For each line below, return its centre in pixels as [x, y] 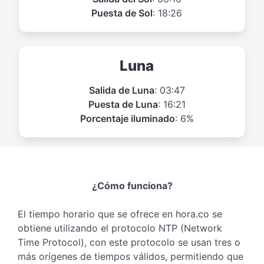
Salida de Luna [121, 90]
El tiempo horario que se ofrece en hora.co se [120, 214]
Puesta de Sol [122, 13]
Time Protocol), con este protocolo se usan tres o [129, 242]
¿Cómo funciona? [132, 185]
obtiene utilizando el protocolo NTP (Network [120, 228]
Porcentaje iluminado [127, 118]
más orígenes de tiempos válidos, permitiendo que [131, 256]
